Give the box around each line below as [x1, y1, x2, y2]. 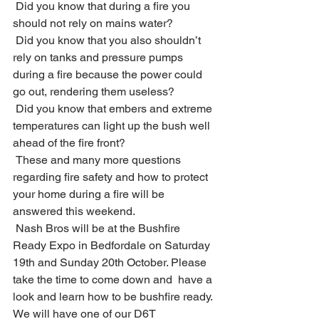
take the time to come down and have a [13, 273, 215, 286]
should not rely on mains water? [13, 16, 176, 30]
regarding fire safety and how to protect [13, 170, 211, 184]
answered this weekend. [13, 204, 135, 218]
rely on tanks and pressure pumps [13, 51, 186, 64]
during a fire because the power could [13, 68, 205, 81]
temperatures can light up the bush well [13, 119, 213, 132]
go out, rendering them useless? [13, 85, 177, 98]
